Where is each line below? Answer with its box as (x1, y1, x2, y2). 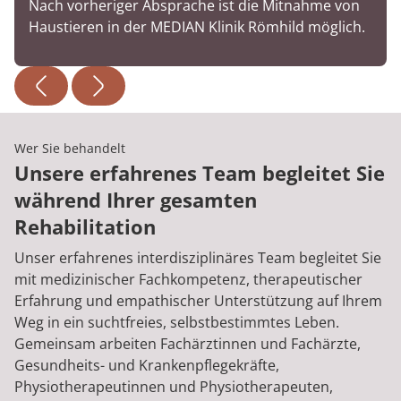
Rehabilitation (14, 213, 156, 241)
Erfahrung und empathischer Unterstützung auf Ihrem (14, 291, 382, 311)
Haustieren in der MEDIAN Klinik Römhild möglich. (29, 17, 365, 38)
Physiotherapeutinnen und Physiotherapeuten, (14, 377, 333, 397)
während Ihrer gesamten (14, 186, 257, 214)
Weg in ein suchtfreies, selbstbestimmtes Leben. (14, 312, 339, 333)
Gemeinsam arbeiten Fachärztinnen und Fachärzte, (14, 334, 361, 354)
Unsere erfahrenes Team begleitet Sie (14, 159, 385, 187)
